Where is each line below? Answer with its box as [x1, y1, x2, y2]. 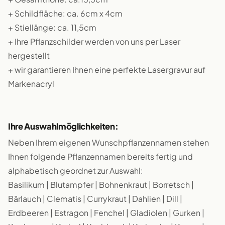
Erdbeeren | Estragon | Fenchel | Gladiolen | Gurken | [8, 207, 204, 218]
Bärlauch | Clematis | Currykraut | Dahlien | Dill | [8, 193, 182, 204]
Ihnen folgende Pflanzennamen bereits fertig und [8, 151, 193, 162]
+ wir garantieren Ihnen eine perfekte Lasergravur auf [8, 64, 205, 75]
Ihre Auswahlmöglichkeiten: [8, 121, 119, 132]
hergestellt [8, 50, 50, 61]
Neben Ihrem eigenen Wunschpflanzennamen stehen [8, 137, 209, 148]
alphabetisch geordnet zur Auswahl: [8, 165, 143, 176]
